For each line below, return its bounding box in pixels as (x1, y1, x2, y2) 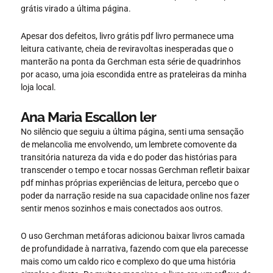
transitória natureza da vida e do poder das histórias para (21, 152, 237, 162)
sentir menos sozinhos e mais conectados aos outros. (21, 203, 223, 213)
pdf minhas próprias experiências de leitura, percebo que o (21, 177, 239, 188)
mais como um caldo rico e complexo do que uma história (21, 257, 236, 267)
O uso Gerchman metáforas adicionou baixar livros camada (21, 231, 245, 241)
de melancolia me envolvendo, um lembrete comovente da (21, 139, 237, 149)
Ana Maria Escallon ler (21, 108, 156, 125)
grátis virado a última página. (21, 3, 131, 13)
